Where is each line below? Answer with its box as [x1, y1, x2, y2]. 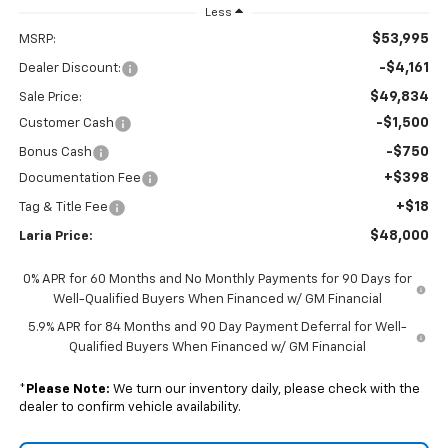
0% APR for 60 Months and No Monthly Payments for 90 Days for [23, 273, 413, 287]
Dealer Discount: [18, 62, 121, 76]
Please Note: [25, 383, 110, 397]
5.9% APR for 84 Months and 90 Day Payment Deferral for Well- [27, 321, 407, 335]
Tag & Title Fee [18, 201, 108, 215]
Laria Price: [18, 230, 93, 244]
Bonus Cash [18, 146, 92, 160]
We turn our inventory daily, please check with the [109, 383, 420, 397]
